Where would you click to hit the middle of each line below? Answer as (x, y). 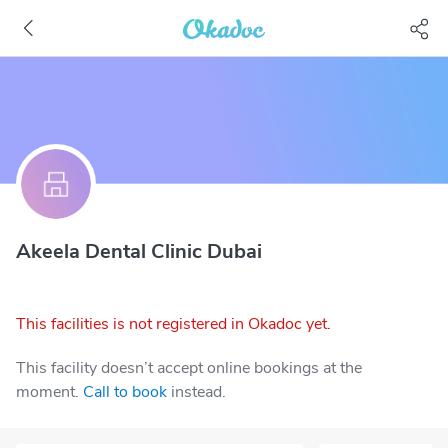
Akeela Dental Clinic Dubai (139, 251)
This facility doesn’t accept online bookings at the (189, 368)
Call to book (125, 392)
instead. (198, 392)
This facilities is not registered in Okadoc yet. (173, 324)
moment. (47, 392)
